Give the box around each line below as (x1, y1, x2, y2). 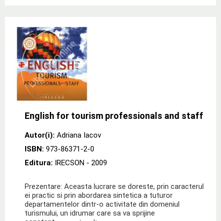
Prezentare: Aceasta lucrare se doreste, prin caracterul (25, 182, 204, 191)
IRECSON (55, 158, 84, 167)
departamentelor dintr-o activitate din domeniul (25, 199, 180, 209)
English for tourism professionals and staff (25, 110, 203, 121)
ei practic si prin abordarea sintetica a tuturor (25, 190, 173, 200)
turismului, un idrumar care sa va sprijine (25, 208, 155, 218)
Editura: (25, 158, 55, 167)
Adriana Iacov (57, 130, 101, 140)
